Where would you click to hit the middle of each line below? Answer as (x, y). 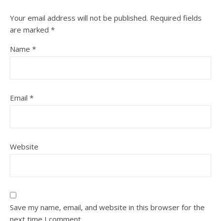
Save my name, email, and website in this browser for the (107, 207)
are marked (30, 30)
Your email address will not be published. (79, 18)
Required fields (176, 18)
